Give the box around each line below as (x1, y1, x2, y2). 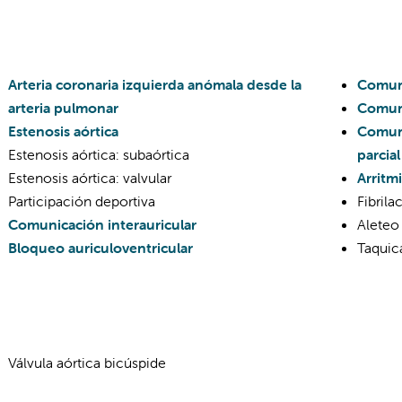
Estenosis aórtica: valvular (8, 169, 171, 187)
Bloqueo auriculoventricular (8, 239, 193, 257)
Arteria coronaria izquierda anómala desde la (8, 75, 301, 93)
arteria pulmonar (8, 99, 118, 117)
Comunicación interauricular (8, 215, 197, 233)
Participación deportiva (8, 192, 155, 210)
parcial (356, 145, 400, 163)
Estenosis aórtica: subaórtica (8, 145, 189, 163)
